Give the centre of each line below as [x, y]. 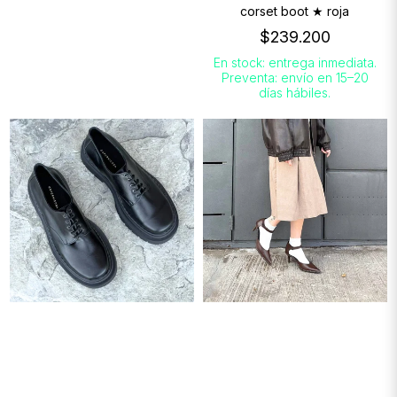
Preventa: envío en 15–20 [295, 77]
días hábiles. [295, 92]
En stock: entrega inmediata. [295, 62]
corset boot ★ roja [295, 11]
